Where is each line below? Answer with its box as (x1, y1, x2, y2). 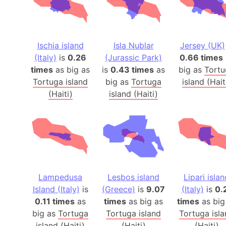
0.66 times (179, 52, 223, 63)
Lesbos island (107, 172, 159, 183)
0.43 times (110, 65, 154, 75)
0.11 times (35, 196, 75, 207)
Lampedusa (38, 172, 82, 183)
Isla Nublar (113, 40, 154, 51)
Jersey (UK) (180, 40, 225, 51)
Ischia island (37, 40, 84, 51)
